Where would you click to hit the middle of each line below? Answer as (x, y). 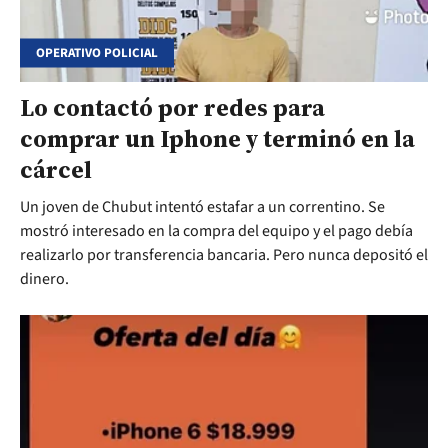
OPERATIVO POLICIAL (97, 52)
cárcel (56, 170)
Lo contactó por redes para (172, 108)
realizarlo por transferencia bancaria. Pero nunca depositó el (224, 255)
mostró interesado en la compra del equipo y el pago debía (216, 231)
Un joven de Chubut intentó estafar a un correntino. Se (202, 207)
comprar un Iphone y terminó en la (217, 139)
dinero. (46, 279)
